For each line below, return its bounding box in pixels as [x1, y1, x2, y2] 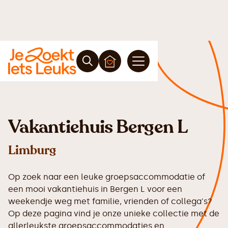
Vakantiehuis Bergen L [8, 115, 187, 139]
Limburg [8, 142, 56, 159]
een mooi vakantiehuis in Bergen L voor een [8, 184, 182, 194]
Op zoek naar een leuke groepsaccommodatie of [8, 172, 205, 182]
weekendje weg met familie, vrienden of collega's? [8, 196, 212, 206]
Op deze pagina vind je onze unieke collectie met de [8, 209, 219, 218]
